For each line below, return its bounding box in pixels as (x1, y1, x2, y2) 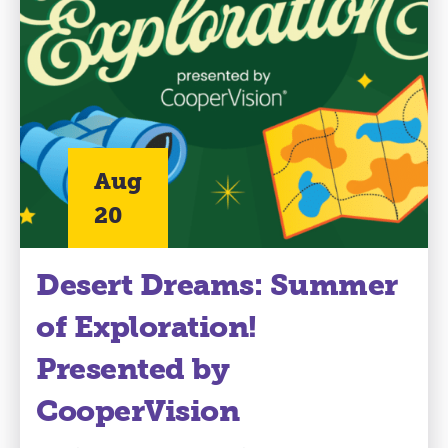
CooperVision (36, 393, 239, 430)
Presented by (36, 351, 229, 388)
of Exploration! (36, 309, 257, 346)
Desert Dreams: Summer (36, 267, 398, 304)
